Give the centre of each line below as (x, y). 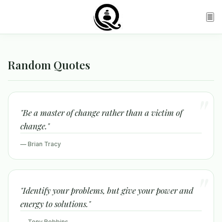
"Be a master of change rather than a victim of (101, 112)
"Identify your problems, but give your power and (107, 190)
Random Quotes (49, 65)
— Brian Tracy (41, 144)
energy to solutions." (55, 204)
